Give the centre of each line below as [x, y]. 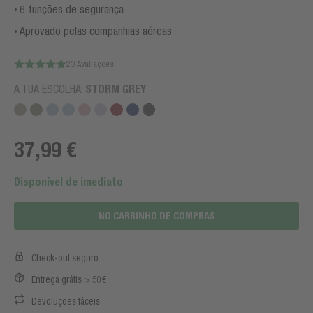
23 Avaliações [90, 64]
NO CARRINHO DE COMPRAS [156, 216]
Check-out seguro [65, 258]
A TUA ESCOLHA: [50, 89]
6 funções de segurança [72, 9]
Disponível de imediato [68, 182]
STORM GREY [116, 89]
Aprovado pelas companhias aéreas [96, 31]
